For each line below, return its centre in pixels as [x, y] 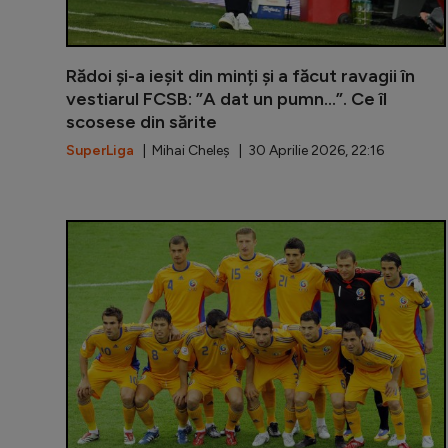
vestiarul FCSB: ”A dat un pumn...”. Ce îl [226, 99]
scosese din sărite [141, 122]
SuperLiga [100, 151]
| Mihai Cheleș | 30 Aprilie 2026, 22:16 [259, 151]
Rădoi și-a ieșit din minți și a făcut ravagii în [240, 76]
